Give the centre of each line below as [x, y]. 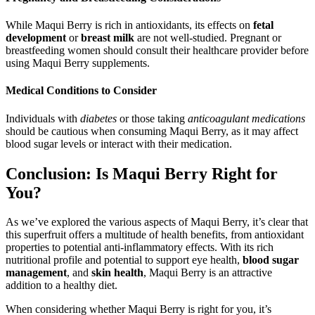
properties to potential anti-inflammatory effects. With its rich [140, 247]
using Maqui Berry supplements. [78, 63]
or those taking [152, 118]
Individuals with [43, 118]
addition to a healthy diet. [62, 285]
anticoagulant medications [246, 118]
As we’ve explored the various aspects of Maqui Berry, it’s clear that [157, 222]
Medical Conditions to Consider [81, 91]
